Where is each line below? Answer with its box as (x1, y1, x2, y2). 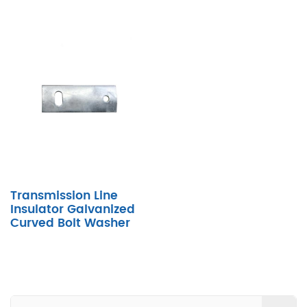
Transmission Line (10, 190, 118, 201)
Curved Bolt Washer (10, 217, 130, 229)
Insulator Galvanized (10, 204, 135, 215)
